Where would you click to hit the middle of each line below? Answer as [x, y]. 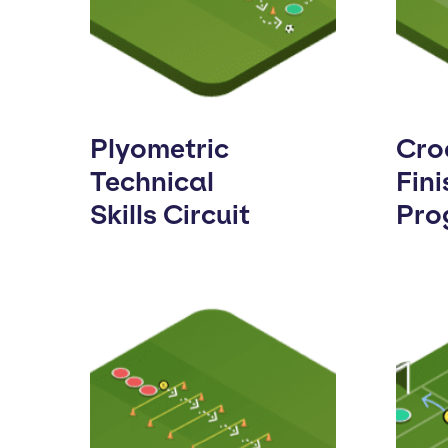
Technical [152, 181]
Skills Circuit [170, 214]
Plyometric [159, 148]
